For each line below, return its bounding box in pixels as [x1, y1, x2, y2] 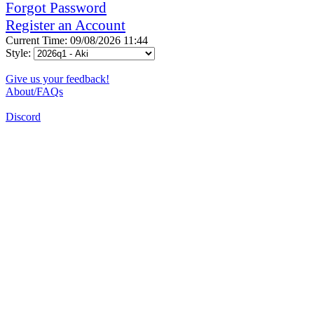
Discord [6, 110, 41, 123]
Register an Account [6, 16, 125, 34]
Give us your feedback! [6, 72, 109, 85]
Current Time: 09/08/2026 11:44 [6, 34, 148, 46]
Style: [6, 46, 34, 59]
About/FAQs [6, 85, 63, 97]
